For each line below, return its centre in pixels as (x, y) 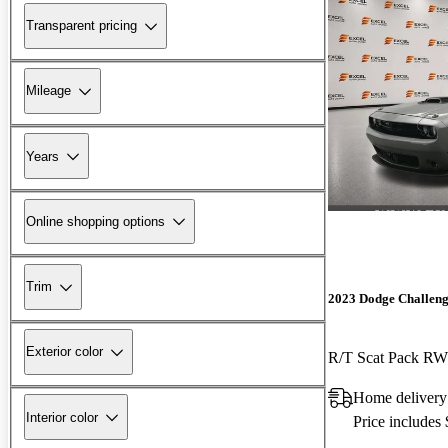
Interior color (62, 417)
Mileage (48, 91)
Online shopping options (95, 221)
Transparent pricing (81, 26)
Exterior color (64, 352)
